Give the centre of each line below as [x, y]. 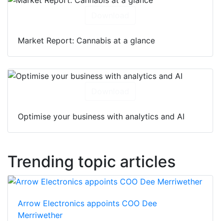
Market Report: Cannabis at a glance [86, 41]
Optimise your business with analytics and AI [101, 117]
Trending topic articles [92, 162]
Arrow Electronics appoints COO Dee [87, 203]
